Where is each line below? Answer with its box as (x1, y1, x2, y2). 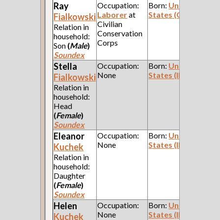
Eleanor (54, 130, 85, 141)
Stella (54, 60, 78, 72)
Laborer (97, 9, 128, 19)
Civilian (97, 19, 123, 28)
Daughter (54, 170, 86, 180)
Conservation (97, 28, 143, 38)
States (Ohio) (148, 9, 197, 19)
